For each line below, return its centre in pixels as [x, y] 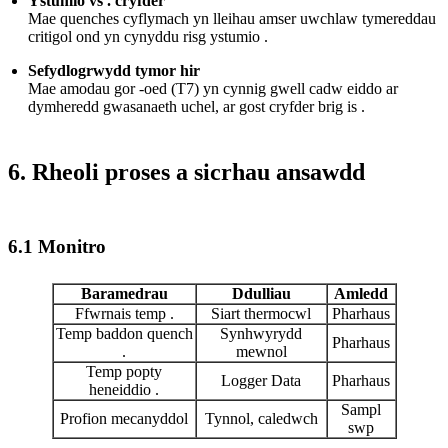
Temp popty [124, 372]
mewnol [261, 352]
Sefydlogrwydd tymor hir [114, 70]
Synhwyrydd [261, 334]
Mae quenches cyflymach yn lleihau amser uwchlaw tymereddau [232, 18]
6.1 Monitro [57, 246]
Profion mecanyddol [124, 419]
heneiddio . [124, 390]
